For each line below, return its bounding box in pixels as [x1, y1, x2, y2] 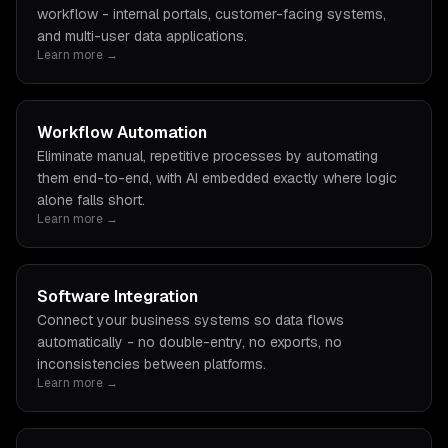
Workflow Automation [37, 122, 207, 143]
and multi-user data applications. [37, 27, 247, 45]
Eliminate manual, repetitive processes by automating [37, 147, 378, 165]
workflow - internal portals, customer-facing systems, [37, 5, 386, 23]
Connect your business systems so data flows [37, 311, 344, 329]
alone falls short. [37, 191, 145, 209]
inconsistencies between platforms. [37, 355, 266, 373]
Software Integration [37, 286, 198, 307]
